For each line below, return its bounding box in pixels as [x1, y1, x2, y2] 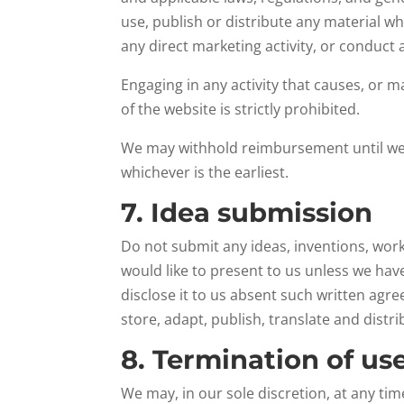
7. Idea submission [121, 197, 373, 228]
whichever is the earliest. [121, 162, 289, 182]
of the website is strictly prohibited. [121, 99, 361, 119]
